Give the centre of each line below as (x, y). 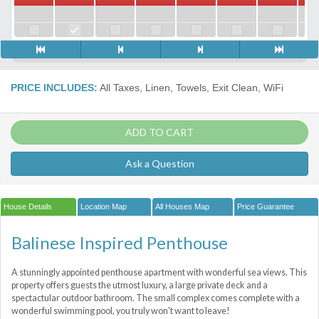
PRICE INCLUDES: (54, 87)
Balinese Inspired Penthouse (120, 242)
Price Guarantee (266, 206)
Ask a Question (159, 163)
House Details (28, 206)
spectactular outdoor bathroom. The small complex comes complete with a (156, 298)
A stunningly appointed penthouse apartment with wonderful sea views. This (159, 272)
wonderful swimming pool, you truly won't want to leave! (121, 310)
